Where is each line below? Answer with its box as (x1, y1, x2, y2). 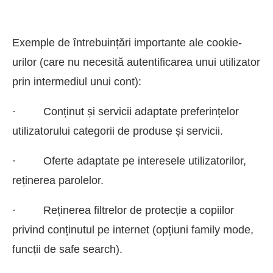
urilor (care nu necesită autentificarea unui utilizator (12, 56, 260, 69)
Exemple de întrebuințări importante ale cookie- (12, 37, 242, 49)
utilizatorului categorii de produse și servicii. (12, 125, 223, 138)
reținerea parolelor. (12, 174, 104, 187)
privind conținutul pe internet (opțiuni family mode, (12, 224, 253, 236)
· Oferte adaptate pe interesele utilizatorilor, (12, 155, 246, 168)
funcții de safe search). (12, 243, 122, 256)
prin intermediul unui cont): (12, 76, 141, 88)
